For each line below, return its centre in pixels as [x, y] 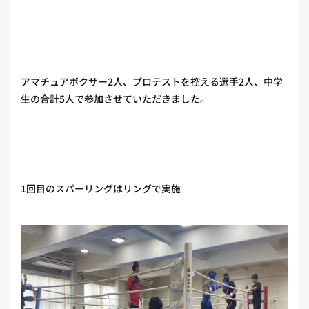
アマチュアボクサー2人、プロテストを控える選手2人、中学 [152, 81]
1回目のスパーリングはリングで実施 [101, 188]
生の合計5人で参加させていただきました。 [115, 99]
